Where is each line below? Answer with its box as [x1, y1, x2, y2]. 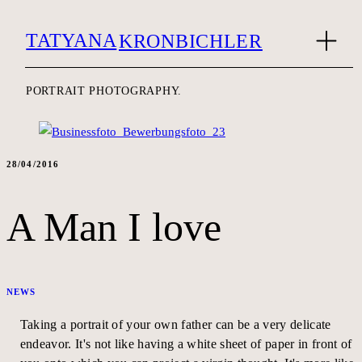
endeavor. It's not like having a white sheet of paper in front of [19, 337, 352, 351]
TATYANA [26, 29, 117, 51]
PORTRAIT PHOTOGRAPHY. [25, 84, 182, 98]
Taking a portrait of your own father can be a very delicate [19, 318, 331, 332]
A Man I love [6, 204, 221, 250]
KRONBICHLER [118, 30, 263, 52]
